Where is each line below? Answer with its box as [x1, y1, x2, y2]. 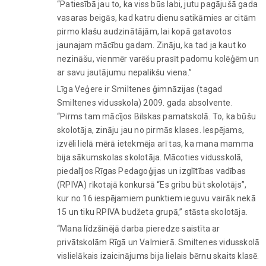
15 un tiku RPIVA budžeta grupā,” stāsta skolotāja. [57, 207, 248, 217]
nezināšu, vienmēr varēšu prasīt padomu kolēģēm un [57, 53, 259, 64]
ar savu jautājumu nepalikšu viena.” [57, 67, 192, 77]
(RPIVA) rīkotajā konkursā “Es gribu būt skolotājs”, [57, 179, 247, 189]
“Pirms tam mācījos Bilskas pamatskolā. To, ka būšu [57, 111, 256, 121]
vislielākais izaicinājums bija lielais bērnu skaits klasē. [57, 251, 259, 261]
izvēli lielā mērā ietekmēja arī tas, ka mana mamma [57, 138, 254, 148]
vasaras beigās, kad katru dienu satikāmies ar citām [57, 12, 256, 23]
